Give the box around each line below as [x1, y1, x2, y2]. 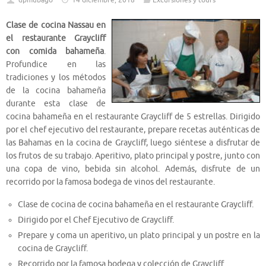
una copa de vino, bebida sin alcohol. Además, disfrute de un [6, 164, 260, 175]
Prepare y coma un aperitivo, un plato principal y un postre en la [18, 230, 260, 240]
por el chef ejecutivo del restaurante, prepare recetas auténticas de [6, 125, 260, 135]
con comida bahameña [6, 46, 104, 57]
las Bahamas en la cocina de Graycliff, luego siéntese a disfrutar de [6, 138, 260, 148]
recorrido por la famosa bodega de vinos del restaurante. [6, 177, 215, 188]
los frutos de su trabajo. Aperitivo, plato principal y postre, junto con [6, 151, 260, 161]
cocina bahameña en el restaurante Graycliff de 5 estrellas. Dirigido [6, 112, 260, 122]
